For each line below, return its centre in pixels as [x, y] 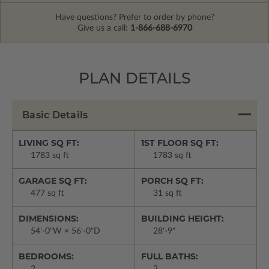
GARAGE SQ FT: [53, 180]
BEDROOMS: [46, 256]
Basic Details [55, 115]
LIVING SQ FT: [49, 143]
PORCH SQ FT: [172, 180]
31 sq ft [167, 193]
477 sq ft [47, 193]
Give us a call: [104, 28]
